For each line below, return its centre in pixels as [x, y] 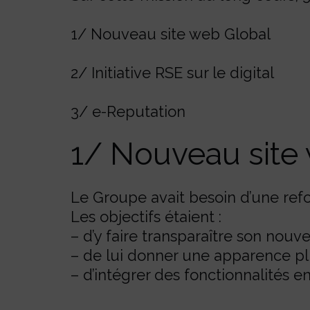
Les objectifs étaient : [146, 217]
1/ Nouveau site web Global [171, 34]
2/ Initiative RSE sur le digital [172, 73]
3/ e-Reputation [128, 111]
